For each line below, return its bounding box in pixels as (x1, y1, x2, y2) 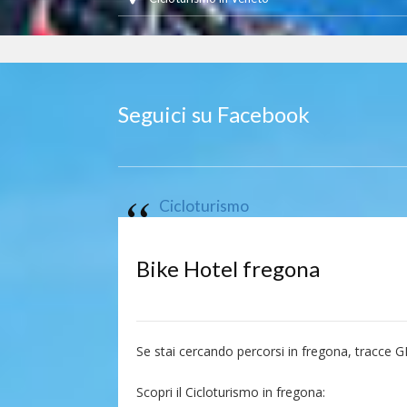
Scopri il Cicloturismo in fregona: (136, 383, 325, 401)
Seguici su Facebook (118, 101, 310, 127)
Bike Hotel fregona (136, 255, 320, 282)
